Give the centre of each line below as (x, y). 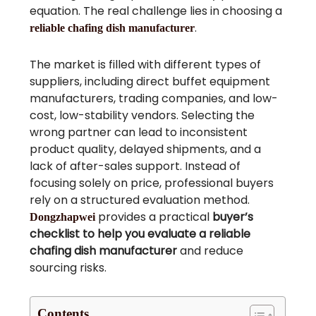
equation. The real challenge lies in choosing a (156, 11)
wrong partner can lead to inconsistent (139, 132)
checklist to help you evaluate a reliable (140, 233)
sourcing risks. (68, 267)
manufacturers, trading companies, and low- (154, 98)
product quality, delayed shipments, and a (146, 149)
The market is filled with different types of (146, 64)
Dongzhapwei (63, 217)
